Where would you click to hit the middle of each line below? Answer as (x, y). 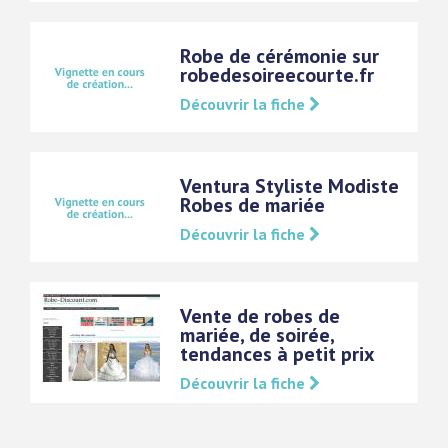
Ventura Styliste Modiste (289, 186)
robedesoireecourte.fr (277, 75)
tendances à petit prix (277, 354)
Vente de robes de (260, 316)
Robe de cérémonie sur (279, 56)
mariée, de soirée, (257, 335)
